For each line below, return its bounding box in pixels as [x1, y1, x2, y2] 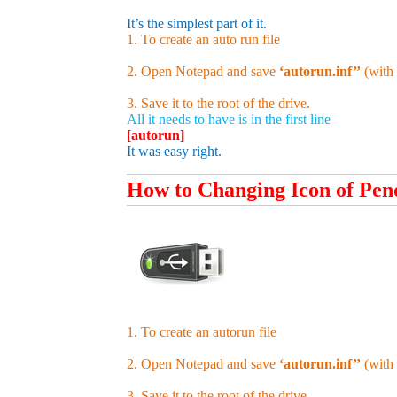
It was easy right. [127, 144, 222, 160]
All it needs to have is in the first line [127, 112, 331, 128]
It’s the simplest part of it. [127, 16, 267, 32]
